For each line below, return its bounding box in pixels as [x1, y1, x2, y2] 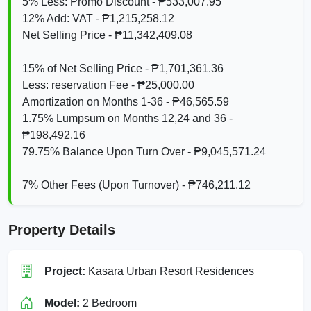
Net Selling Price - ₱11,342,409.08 [22, 28, 192, 41]
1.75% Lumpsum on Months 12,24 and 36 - [22, 112, 233, 124]
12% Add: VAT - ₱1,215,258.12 [22, 12, 174, 24]
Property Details [8, 221, 115, 237]
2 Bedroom [80, 296, 137, 309]
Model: [44, 296, 80, 309]
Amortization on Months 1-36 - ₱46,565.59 [22, 95, 229, 108]
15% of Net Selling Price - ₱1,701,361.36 [22, 62, 224, 74]
